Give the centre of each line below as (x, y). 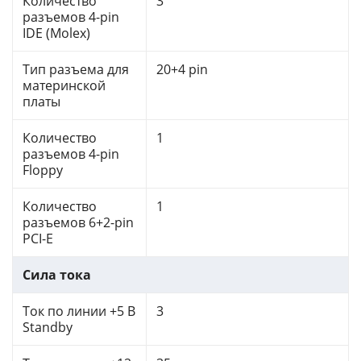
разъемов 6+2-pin (78, 223)
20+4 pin (182, 70)
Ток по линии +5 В (79, 311)
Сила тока (57, 275)
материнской (64, 86)
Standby (48, 328)
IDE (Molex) (56, 33)
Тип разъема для (76, 70)
